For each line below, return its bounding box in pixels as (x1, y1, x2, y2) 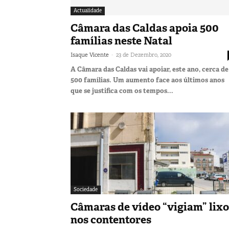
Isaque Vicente (71, 51, 109, 58)
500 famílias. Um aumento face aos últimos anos (71, 75, 224, 84)
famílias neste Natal (71, 33, 172, 48)
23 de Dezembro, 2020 (116, 51, 171, 58)
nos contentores (71, 212, 151, 227)
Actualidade (74, 7, 102, 14)
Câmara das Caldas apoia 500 (71, 20, 219, 35)
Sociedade (74, 186, 98, 193)
